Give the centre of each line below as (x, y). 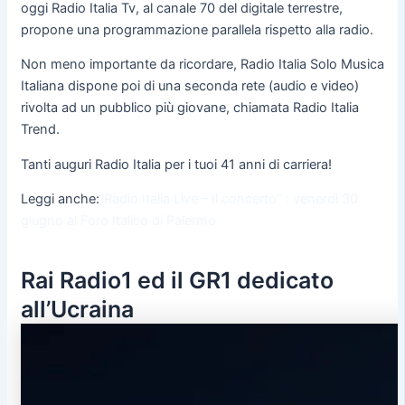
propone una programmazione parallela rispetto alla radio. (197, 29)
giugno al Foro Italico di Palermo (118, 221)
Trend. (40, 130)
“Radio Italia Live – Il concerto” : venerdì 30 (228, 199)
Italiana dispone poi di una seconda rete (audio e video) (189, 86)
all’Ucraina (77, 309)
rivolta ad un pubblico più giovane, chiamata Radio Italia (189, 108)
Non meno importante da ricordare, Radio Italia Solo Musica (202, 65)
